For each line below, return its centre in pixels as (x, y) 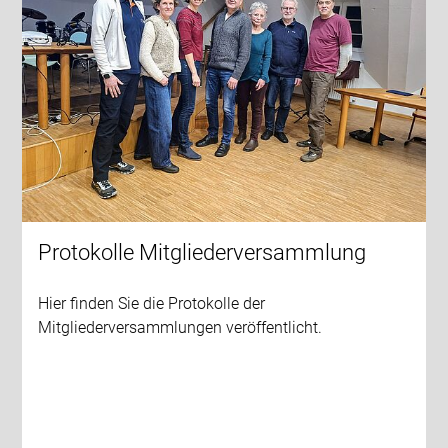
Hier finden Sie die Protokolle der (152, 304)
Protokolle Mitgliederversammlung (202, 253)
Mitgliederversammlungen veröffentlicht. (180, 328)
